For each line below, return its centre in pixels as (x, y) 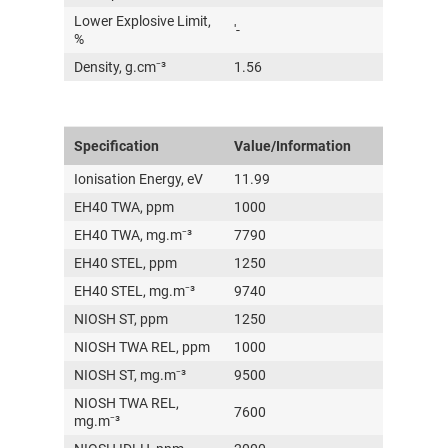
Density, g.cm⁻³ (120, 67)
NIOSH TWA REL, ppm (142, 347)
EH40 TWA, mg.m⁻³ (133, 235)
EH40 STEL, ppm (126, 263)
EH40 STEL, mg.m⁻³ (135, 291)
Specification (117, 146)
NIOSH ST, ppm (121, 319)
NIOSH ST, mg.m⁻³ (130, 375)
